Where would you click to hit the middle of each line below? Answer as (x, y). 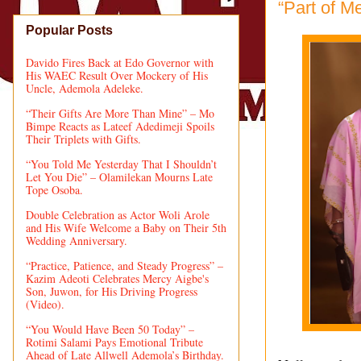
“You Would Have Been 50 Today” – (110, 329)
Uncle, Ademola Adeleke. (85, 88)
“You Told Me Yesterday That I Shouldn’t (121, 164)
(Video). (45, 304)
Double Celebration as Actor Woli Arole (118, 214)
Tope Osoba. (54, 189)
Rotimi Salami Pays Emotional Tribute (114, 342)
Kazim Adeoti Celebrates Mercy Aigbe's (117, 278)
